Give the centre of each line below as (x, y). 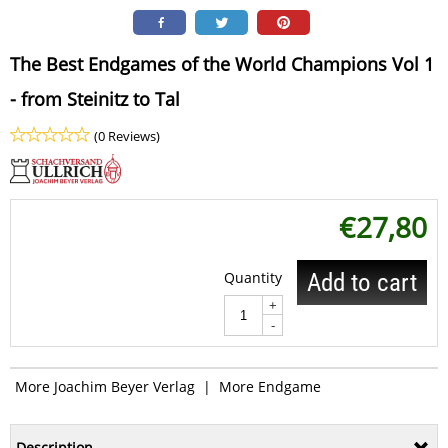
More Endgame (270, 386)
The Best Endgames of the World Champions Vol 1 (222, 63)
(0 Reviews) (127, 135)
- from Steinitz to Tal (95, 98)
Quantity (253, 277)
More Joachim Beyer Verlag (107, 386)
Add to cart (362, 282)
